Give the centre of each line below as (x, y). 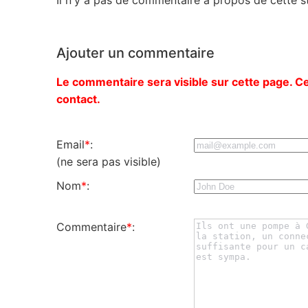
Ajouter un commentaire (135, 53)
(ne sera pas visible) (109, 161)
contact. (78, 99)
